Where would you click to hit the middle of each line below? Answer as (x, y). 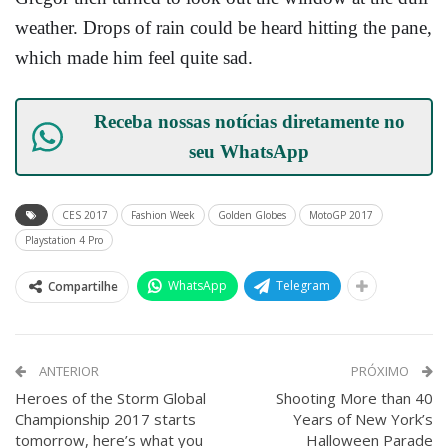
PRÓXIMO (381, 371)
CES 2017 (85, 215)
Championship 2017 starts (105, 419)
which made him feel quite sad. (134, 57)
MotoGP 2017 (341, 215)
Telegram (303, 285)
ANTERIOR (67, 371)
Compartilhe (83, 286)
